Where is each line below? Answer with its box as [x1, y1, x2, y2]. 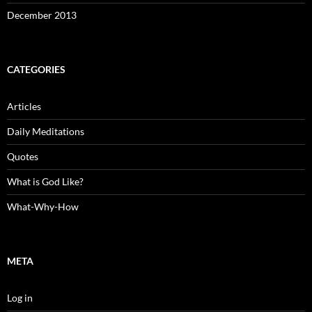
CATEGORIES [7, 63, 65, 75]
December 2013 [7, 8, 77, 21]
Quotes [7, 150, 38, 162]
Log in [7, 291, 33, 304]
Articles [7, 100, 41, 112]
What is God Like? [7, 175, 84, 187]
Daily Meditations [7, 125, 84, 137]
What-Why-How [7, 200, 79, 212]
